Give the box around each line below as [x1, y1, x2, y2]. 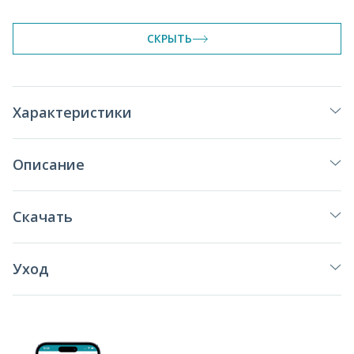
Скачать [13, 207, 73, 227]
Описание [13, 155, 85, 175]
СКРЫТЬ [146, 31, 192, 47]
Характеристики [13, 103, 132, 122]
